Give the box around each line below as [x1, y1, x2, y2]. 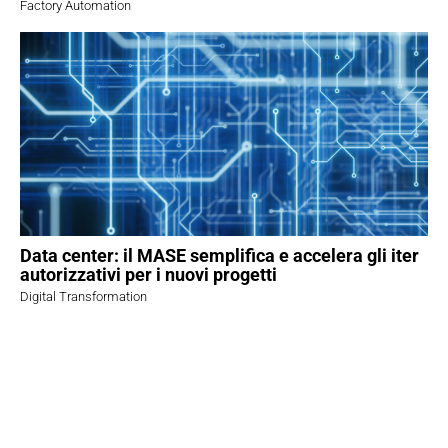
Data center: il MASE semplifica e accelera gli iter [20, 244, 419, 266]
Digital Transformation [20, 288, 147, 304]
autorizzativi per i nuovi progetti [20, 263, 277, 285]
